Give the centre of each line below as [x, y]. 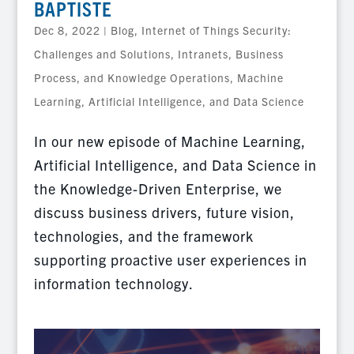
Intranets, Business [230, 54]
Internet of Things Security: [216, 30]
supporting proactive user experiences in [170, 260]
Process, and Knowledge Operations [132, 78]
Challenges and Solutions [102, 54]
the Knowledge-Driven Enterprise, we [158, 189]
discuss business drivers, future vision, [164, 213]
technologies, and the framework [143, 236]
